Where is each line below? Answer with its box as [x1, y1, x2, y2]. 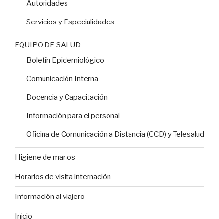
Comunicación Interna [26, 74, 98, 84]
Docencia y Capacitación [26, 93, 108, 102]
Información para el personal [26, 111, 120, 121]
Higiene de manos [15, 153, 75, 162]
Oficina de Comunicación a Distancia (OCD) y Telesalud [26, 130, 204, 139]
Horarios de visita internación [15, 172, 111, 181]
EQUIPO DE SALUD [15, 40, 81, 49]
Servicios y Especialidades [26, 18, 114, 27]
